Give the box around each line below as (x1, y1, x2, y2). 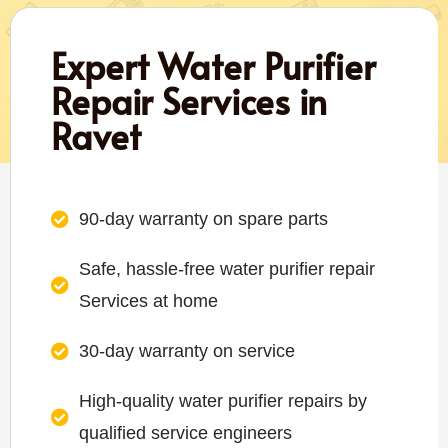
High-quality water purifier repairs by (78, 390, 367, 411)
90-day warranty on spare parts (78, 208, 328, 229)
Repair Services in (51, 75, 327, 125)
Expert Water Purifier (51, 40, 376, 90)
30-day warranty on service (78, 340, 295, 361)
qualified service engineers (78, 422, 292, 443)
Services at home (78, 290, 218, 311)
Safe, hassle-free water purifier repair (78, 258, 375, 279)
